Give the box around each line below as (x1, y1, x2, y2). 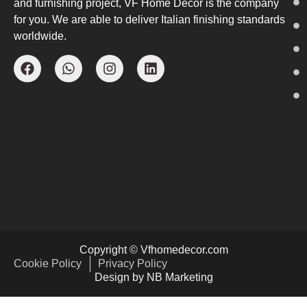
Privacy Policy (98, 258, 167, 270)
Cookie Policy (14, 258, 82, 270)
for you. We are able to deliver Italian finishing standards (14, 14, 285, 26)
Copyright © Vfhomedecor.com (79, 244, 228, 256)
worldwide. (14, 30, 66, 42)
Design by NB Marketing (94, 271, 213, 284)
